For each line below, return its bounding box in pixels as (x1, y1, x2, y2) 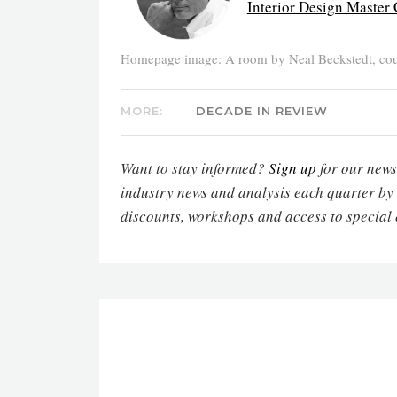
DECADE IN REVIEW (196, 103, 329, 118)
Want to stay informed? (121, 157, 269, 178)
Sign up (269, 157, 316, 178)
